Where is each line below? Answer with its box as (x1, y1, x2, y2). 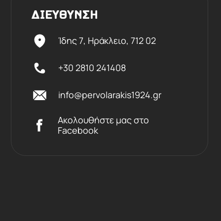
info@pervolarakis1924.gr (58, 89, 161, 101)
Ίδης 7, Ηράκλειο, (58, 35, 131, 46)
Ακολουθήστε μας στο (58, 113, 149, 126)
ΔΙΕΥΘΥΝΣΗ (31, 8, 98, 22)
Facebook (58, 124, 99, 136)
